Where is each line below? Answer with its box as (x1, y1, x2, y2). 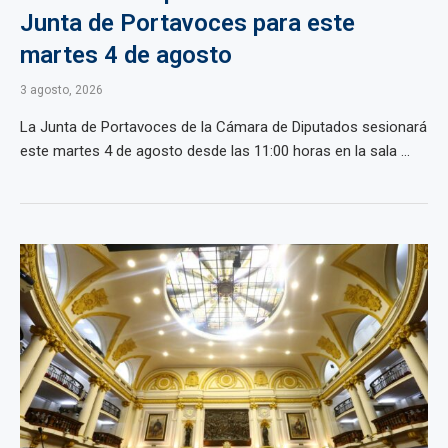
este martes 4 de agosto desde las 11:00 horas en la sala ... (20, 142, 410, 160)
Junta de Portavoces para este (20, 9, 355, 37)
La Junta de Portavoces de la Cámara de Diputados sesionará (20, 118, 427, 136)
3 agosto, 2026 (20, 83, 103, 97)
